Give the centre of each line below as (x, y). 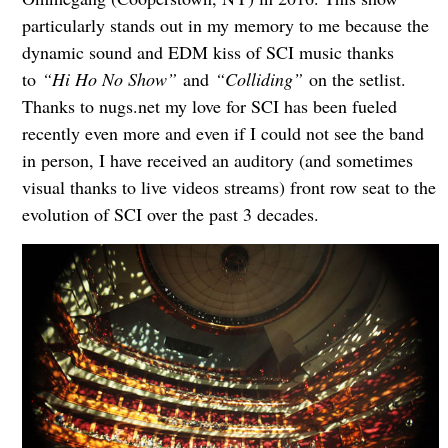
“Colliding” (258, 78)
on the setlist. (354, 78)
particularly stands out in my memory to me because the (225, 24)
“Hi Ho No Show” (109, 78)
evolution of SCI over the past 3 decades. (170, 213)
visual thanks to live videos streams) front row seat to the (228, 186)
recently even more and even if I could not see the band (222, 132)
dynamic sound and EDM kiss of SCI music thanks (207, 51)
